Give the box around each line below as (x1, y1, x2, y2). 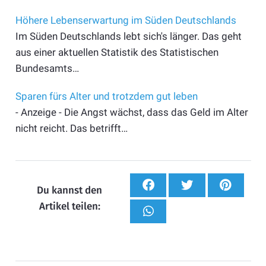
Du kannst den (37, 184, 103, 197)
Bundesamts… (15, 62, 79, 74)
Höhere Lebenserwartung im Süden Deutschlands (15, 14, 236, 26)
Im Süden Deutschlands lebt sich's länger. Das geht (15, 30, 242, 42)
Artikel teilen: (39, 200, 100, 213)
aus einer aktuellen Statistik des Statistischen (15, 46, 218, 58)
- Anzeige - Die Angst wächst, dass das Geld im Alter (15, 106, 248, 118)
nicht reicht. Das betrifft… (15, 122, 128, 134)
